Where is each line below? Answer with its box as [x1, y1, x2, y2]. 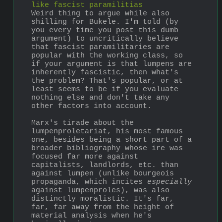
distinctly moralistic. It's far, [31, 195, 174, 204]
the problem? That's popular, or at [31, 77, 183, 86]
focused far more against [31, 153, 138, 162]
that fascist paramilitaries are [31, 43, 169, 52]
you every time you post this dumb [31, 26, 178, 35]
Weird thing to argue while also [31, 9, 169, 18]
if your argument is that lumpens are [31, 60, 192, 69]
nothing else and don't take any [31, 94, 169, 103]
